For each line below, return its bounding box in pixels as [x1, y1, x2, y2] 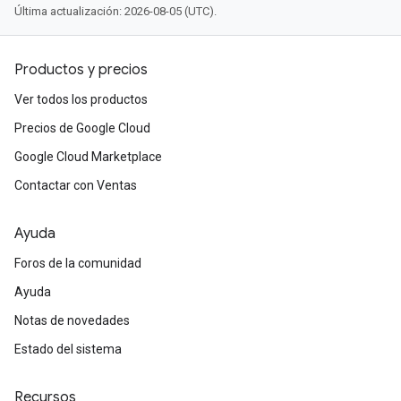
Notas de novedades [14, 313, 130, 328]
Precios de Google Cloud [14, 121, 150, 135]
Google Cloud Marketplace [14, 149, 162, 164]
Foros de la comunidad [14, 256, 141, 270]
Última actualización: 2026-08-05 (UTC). [14, 4, 217, 18]
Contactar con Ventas [14, 178, 137, 192]
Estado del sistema [14, 342, 122, 356]
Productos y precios [14, 61, 148, 79]
